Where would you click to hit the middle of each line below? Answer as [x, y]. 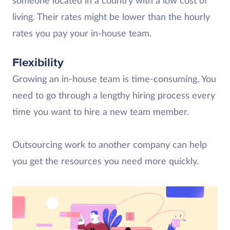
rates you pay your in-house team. [82, 34]
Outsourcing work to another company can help [110, 145]
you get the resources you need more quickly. [106, 162]
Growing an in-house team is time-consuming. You [114, 80]
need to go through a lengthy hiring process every [114, 96]
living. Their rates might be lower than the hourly [111, 17]
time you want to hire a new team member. [101, 112]
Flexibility [38, 63]
